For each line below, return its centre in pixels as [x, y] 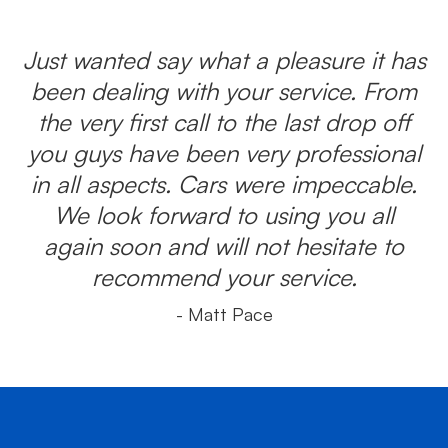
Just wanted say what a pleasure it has [224, 60]
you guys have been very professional [224, 153]
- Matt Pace [224, 314]
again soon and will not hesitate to [224, 246]
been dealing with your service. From [224, 91]
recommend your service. [224, 277]
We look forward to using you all [224, 215]
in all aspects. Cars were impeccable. [224, 184]
